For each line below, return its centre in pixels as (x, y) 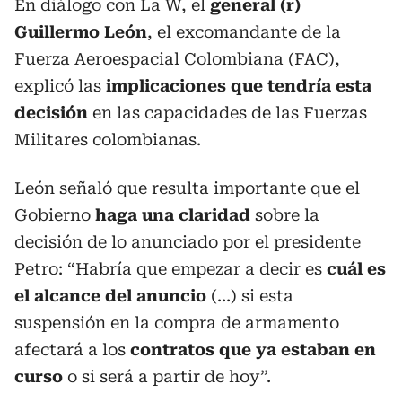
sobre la (285, 214)
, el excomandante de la (244, 31)
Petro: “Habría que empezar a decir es (170, 268)
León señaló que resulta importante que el (187, 188)
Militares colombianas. (108, 139)
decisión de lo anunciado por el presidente (188, 241)
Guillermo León (81, 31)
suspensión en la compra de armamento (177, 322)
